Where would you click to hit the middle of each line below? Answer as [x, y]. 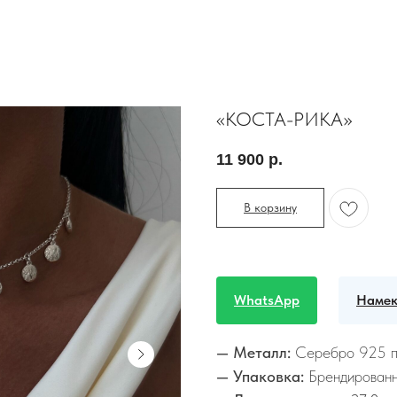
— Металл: [256, 353]
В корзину [270, 208]
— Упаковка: [260, 377]
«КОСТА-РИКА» [284, 119]
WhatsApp [267, 300]
